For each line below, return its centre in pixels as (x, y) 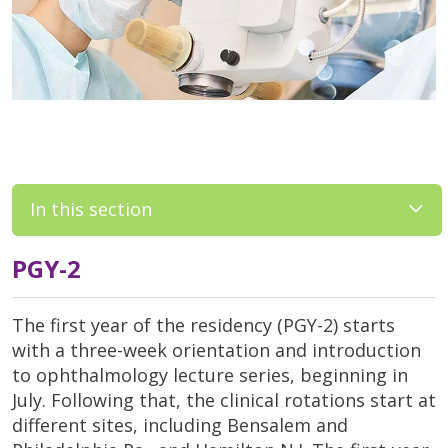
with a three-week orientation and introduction (216, 349)
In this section (91, 209)
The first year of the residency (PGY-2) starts (203, 324)
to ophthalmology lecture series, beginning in (210, 374)
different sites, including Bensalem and (180, 424)
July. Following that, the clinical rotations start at (224, 399)
